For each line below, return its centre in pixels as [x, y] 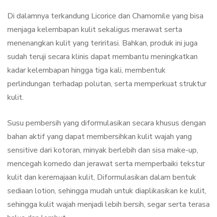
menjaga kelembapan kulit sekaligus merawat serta [95, 30]
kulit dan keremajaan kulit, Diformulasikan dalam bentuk [102, 178]
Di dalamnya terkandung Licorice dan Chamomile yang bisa [105, 16]
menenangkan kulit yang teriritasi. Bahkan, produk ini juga [102, 43]
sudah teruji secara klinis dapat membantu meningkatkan [102, 57]
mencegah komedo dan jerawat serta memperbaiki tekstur [106, 164]
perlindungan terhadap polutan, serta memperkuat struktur [107, 84]
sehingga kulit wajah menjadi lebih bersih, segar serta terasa [108, 205]
